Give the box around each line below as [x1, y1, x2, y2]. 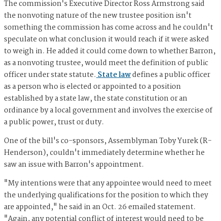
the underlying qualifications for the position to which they [4, 189, 208, 202]
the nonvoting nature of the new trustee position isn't [4, 10, 191, 22]
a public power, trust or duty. [4, 116, 104, 129]
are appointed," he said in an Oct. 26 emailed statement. [4, 201, 196, 214]
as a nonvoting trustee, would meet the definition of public [4, 57, 208, 70]
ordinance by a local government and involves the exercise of [4, 105, 213, 117]
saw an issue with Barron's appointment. [4, 159, 146, 171]
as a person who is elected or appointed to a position [4, 81, 181, 93]
